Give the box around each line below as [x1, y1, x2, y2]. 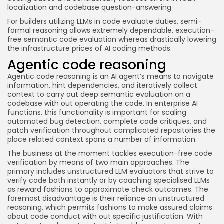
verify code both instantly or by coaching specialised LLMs [7, 175, 210, 185]
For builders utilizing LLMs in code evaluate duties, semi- [7, 16, 201, 26]
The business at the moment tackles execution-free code [7, 148, 212, 158]
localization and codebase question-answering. [7, 2, 175, 12]
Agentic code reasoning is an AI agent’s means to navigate [7, 71, 214, 81]
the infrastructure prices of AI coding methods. [7, 43, 172, 53]
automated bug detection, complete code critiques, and [7, 116, 207, 126]
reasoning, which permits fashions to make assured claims [7, 202, 212, 212]
